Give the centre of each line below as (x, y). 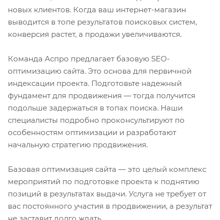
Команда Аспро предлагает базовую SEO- (89, 59)
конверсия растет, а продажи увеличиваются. (95, 34)
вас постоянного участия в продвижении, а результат (110, 206)
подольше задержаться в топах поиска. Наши (95, 108)
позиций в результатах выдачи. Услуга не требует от (107, 194)
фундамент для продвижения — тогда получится (102, 96)
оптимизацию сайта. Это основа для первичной (100, 71)
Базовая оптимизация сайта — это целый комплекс (107, 169)
